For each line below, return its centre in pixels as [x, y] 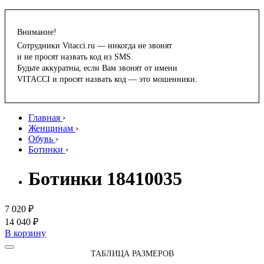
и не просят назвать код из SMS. [75, 57]
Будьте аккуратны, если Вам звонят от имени [97, 68]
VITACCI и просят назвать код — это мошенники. [107, 80]
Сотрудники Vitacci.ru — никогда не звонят [95, 46]
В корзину [25, 233]
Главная [44, 118]
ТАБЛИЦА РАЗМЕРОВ [132, 254]
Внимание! [37, 32]
